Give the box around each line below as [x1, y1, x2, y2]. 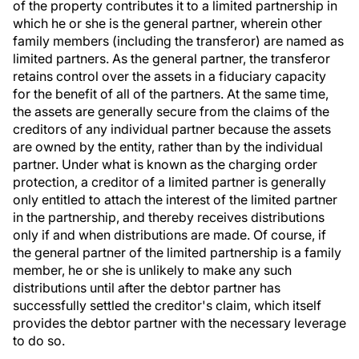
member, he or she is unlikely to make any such [13, 262, 292, 278]
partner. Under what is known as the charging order [13, 156, 317, 172]
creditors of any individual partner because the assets [13, 121, 331, 137]
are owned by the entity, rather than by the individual [13, 139, 323, 155]
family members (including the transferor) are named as [13, 33, 344, 49]
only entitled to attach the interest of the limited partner [13, 192, 337, 208]
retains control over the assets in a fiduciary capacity [13, 68, 326, 84]
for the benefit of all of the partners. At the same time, [13, 86, 329, 102]
